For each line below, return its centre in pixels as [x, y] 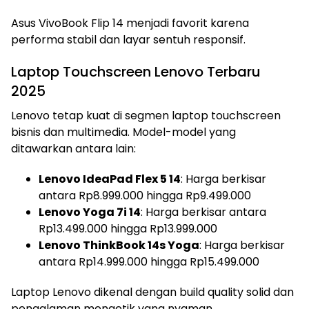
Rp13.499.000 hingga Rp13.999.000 [128, 229]
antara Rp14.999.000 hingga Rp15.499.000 [149, 262]
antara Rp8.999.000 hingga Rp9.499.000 [145, 196]
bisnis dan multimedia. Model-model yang [123, 132]
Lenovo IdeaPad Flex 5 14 [110, 179]
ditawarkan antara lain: [73, 149]
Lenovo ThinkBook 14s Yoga [119, 245]
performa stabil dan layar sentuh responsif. [128, 40]
